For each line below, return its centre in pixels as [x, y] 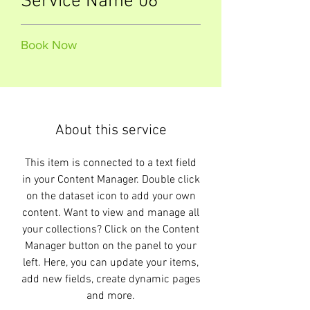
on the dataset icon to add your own [111, 197]
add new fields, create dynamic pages [111, 280]
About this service [111, 130]
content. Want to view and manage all [111, 213]
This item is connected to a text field [111, 163]
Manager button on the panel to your [111, 246]
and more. [111, 296]
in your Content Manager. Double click [111, 180]
